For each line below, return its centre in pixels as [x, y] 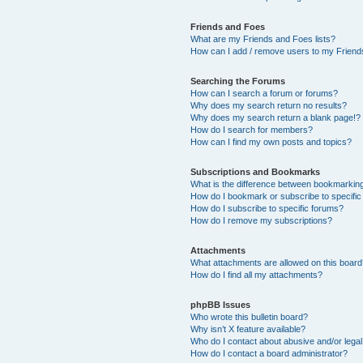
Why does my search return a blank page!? [276, 117]
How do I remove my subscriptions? [262, 220]
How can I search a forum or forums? [265, 93]
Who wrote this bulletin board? [250, 316]
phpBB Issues [221, 304]
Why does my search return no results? [269, 105]
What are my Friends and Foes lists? [263, 38]
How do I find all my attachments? [257, 274]
